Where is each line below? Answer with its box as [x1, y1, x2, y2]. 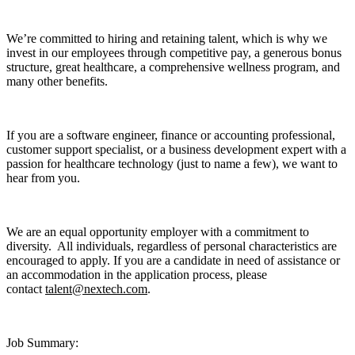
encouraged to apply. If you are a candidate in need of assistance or [6, 254, 340, 268]
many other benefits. [6, 74, 108, 89]
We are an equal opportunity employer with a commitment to [6, 225, 309, 239]
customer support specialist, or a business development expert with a [6, 143, 346, 157]
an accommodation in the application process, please [6, 268, 267, 282]
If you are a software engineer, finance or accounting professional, [6, 128, 335, 143]
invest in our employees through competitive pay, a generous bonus [6, 46, 342, 60]
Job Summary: [6, 336, 78, 350]
